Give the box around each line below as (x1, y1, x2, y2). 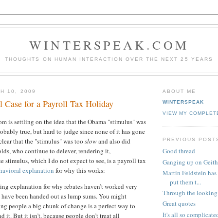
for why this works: (54, 165, 105, 175)
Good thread (163, 146, 195, 156)
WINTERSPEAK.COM (29, 36, 189, 53)
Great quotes (163, 199, 196, 208)
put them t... (170, 177, 201, 186)
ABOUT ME (163, 88, 197, 94)
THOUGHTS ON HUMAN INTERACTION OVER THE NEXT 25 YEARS (5, 56, 213, 62)
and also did (97, 136, 130, 145)
